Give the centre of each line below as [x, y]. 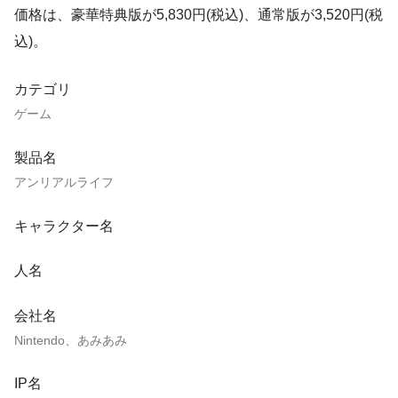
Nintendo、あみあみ [71, 340]
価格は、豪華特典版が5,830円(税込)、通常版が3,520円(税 [199, 15]
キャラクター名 [64, 226]
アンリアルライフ [64, 182]
